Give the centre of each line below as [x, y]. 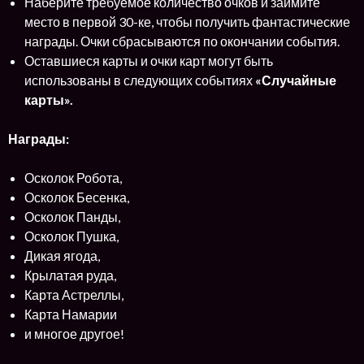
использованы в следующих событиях [140, 80]
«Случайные [296, 80]
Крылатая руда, [70, 275]
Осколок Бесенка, [77, 197]
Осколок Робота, [73, 177]
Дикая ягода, [62, 255]
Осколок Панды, [72, 216]
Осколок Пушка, [71, 236]
